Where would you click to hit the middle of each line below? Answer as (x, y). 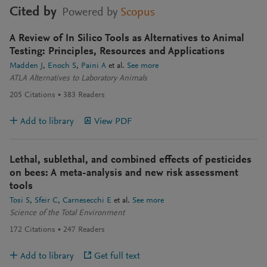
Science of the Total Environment (67, 214)
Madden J (26, 66)
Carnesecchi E (87, 201)
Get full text (117, 257)
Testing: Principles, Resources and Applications (117, 52)
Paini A (94, 66)
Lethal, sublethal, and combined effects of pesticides (131, 161)
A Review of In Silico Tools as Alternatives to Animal (127, 39)
